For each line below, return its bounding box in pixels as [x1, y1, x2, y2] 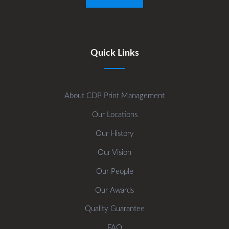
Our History [95, 130, 134, 138]
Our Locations [91, 111, 138, 119]
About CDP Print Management [64, 92, 165, 100]
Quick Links [90, 49, 139, 58]
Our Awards [95, 187, 134, 195]
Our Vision [98, 149, 131, 157]
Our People [96, 168, 133, 176]
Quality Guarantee [84, 205, 145, 213]
